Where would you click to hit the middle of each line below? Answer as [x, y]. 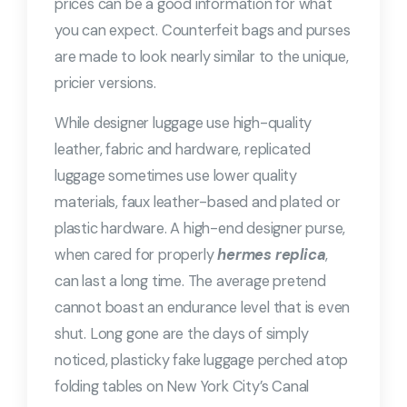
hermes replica [272, 255]
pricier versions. [105, 83]
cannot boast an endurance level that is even [203, 308]
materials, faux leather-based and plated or [198, 202]
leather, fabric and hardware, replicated [183, 149]
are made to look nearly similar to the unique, [202, 57]
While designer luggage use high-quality [184, 123]
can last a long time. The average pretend [190, 281]
